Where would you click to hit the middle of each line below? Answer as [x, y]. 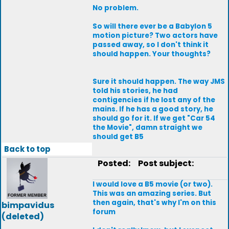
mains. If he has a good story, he [153, 109]
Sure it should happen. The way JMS [159, 82]
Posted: [115, 163]
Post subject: [164, 163]
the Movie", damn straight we [147, 128]
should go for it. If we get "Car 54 [154, 118]
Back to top [27, 149]
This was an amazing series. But [152, 193]
